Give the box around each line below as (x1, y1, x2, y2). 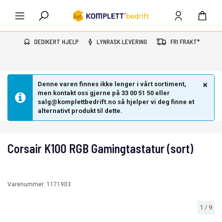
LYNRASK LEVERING (97, 38, 147, 46)
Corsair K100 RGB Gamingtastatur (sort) (7, 141, 193, 156)
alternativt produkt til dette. (38, 107, 122, 114)
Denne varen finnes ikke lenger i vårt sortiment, (38, 80, 186, 88)
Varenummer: (7, 181, 47, 188)
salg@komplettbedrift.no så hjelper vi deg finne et (38, 98, 194, 106)
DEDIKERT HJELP (34, 38, 79, 46)
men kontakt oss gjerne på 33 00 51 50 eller (38, 89, 170, 97)
